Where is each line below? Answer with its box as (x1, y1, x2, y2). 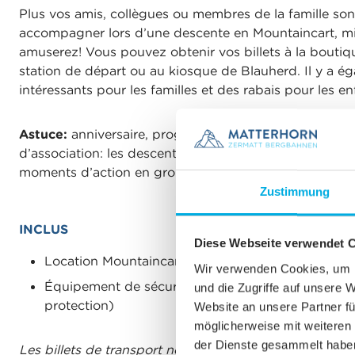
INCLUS (19, 221, 68, 238)
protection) (44, 297, 114, 314)
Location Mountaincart (44, 253, 184, 269)
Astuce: (19, 126, 71, 143)
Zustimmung (259, 185, 330, 199)
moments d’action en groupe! (19, 164, 202, 181)
